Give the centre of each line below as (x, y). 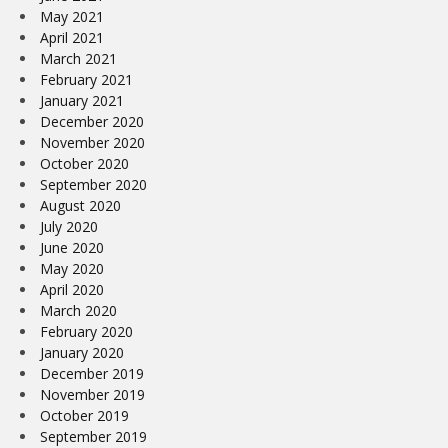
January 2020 (82, 353)
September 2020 (93, 185)
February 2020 (86, 332)
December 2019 (92, 374)
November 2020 (92, 143)
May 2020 (72, 269)
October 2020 (84, 164)
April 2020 (72, 290)
